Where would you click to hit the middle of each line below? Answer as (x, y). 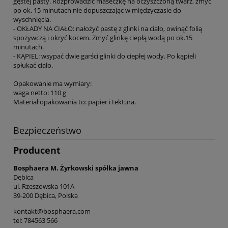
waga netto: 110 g (40, 93)
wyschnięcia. (32, 20)
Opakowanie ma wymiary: (52, 84)
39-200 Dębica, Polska (46, 195)
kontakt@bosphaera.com (52, 211)
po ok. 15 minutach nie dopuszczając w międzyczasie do (97, 10)
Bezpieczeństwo (47, 131)
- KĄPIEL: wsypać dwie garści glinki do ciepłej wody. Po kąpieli (105, 56)
